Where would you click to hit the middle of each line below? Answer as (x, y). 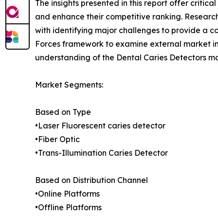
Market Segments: (69, 85)
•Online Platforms (67, 194)
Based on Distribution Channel (91, 180)
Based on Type (63, 112)
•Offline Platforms (68, 208)
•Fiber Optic (57, 139)
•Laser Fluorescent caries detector (100, 126)
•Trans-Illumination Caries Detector (101, 153)
